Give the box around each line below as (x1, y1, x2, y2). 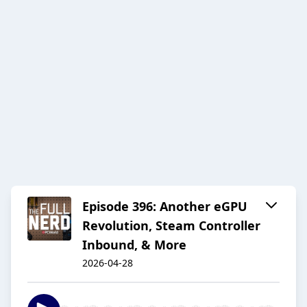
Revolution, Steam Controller (82, 217, 260, 234)
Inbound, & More (82, 236, 186, 254)
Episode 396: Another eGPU (82, 198, 247, 215)
